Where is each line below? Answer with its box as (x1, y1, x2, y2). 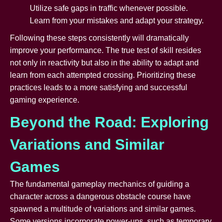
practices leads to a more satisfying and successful (10, 83, 187, 92)
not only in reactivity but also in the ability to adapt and (10, 58, 199, 67)
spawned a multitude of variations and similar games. (10, 204, 196, 213)
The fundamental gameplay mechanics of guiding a (10, 179, 189, 188)
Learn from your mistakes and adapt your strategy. (30, 16, 204, 25)
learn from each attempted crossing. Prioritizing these (10, 70, 196, 79)
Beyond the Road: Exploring (10, 113, 209, 130)
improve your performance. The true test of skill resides (10, 46, 201, 55)
